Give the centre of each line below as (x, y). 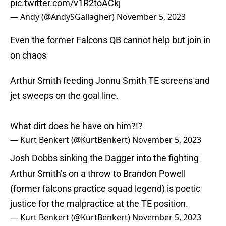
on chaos (28, 55)
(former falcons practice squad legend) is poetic (105, 189)
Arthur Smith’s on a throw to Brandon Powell (98, 174)
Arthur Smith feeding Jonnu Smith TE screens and (110, 81)
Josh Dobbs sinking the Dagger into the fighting (104, 158)
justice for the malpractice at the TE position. (99, 204)
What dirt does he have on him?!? (76, 126)
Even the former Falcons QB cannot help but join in (110, 40)
